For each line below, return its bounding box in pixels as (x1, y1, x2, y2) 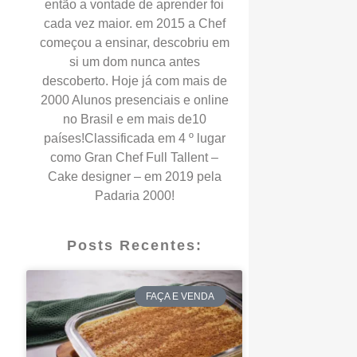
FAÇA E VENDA (146, 291, 215, 303)
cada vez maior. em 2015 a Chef (43, 17, 226, 30)
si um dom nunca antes (69, 55, 200, 69)
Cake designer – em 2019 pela (47, 170, 222, 183)
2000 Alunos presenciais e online (40, 93, 229, 107)
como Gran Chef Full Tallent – (50, 151, 219, 164)
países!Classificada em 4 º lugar (43, 131, 226, 145)
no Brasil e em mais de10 (62, 112, 206, 126)
